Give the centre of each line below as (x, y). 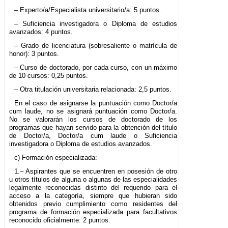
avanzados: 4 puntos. (41, 32)
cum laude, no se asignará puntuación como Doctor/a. (93, 111)
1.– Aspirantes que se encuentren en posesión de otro (96, 172)
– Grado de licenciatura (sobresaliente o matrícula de (96, 46)
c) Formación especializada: (55, 158)
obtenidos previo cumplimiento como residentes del (93, 204)
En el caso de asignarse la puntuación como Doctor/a (96, 103)
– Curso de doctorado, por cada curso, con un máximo (96, 68)
